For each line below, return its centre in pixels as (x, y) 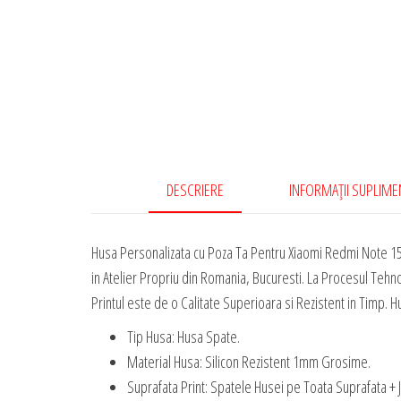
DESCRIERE (196, 190)
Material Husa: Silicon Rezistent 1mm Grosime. (249, 362)
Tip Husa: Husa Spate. (183, 337)
